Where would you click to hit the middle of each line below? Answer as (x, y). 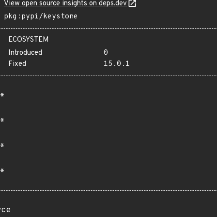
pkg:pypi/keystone (41, 17)
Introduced (25, 53)
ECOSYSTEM (29, 40)
